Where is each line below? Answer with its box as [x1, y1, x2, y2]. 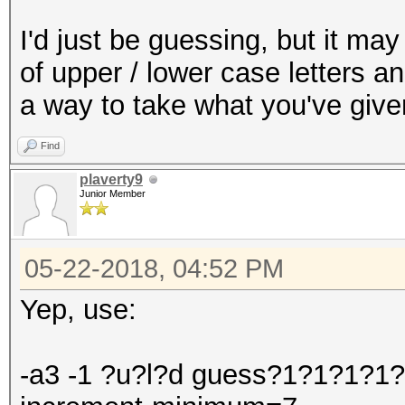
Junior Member [80, 188, 146, 199]
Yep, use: [20, 294, 137, 325]
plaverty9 [80, 172, 143, 187]
